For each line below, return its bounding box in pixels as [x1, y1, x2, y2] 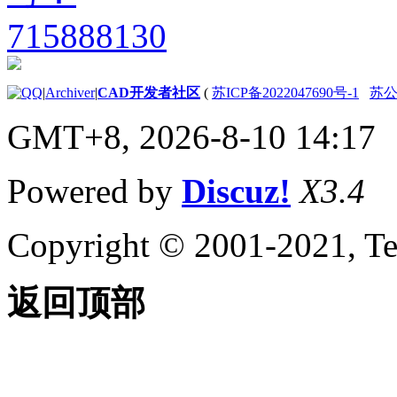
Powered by [7, 171, 182, 210]
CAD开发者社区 [97, 84, 200, 100]
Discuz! [182, 171, 291, 210]
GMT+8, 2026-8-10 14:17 [7, 117, 376, 156]
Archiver [45, 84, 95, 100]
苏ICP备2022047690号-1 [212, 84, 359, 100]
